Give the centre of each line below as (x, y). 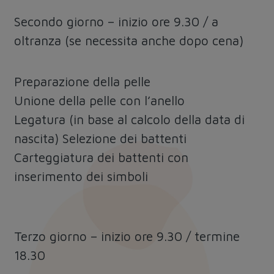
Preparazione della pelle (83, 82)
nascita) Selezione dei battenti (101, 139)
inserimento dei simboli (81, 176)
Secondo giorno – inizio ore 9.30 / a (117, 22)
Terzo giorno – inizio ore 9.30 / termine (127, 236)
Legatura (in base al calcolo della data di (130, 120)
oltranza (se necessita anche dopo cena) (129, 41)
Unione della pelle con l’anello (100, 101)
